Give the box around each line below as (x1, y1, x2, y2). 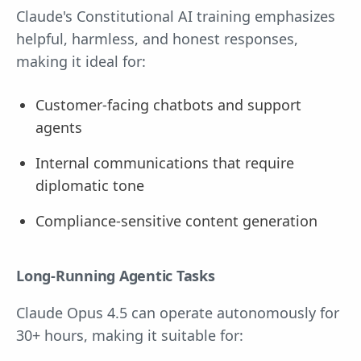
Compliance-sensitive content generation (35, 210, 317, 230)
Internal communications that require (35, 152, 294, 172)
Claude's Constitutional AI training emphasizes (16, 6, 335, 26)
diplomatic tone (35, 175, 144, 195)
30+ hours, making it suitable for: (16, 325, 243, 345)
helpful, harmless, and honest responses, (16, 28, 298, 48)
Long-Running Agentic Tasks (16, 265, 215, 285)
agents (35, 117, 82, 137)
